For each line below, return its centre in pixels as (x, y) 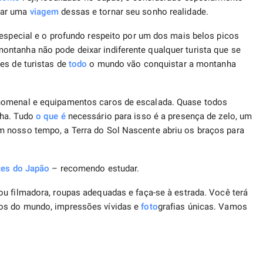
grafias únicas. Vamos (202, 207)
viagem (44, 12)
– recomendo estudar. (95, 169)
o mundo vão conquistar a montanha (161, 64)
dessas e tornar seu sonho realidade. (134, 12)
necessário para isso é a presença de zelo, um (159, 117)
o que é (50, 117)
